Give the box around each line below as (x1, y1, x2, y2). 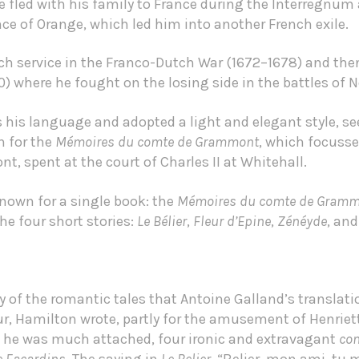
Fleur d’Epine (192, 212, 271, 230)
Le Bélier (136, 212, 187, 230)
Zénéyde (276, 212, 327, 230)
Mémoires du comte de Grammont (54, 132, 259, 151)
